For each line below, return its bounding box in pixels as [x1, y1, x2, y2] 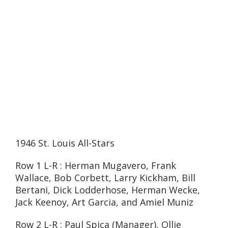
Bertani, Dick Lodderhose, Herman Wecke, [15, 184, 200, 196]
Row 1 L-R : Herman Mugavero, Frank [15, 159, 176, 172]
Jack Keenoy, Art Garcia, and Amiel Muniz [15, 196, 193, 208]
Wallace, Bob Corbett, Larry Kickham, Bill [15, 172, 195, 184]
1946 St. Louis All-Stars [15, 137, 115, 149]
